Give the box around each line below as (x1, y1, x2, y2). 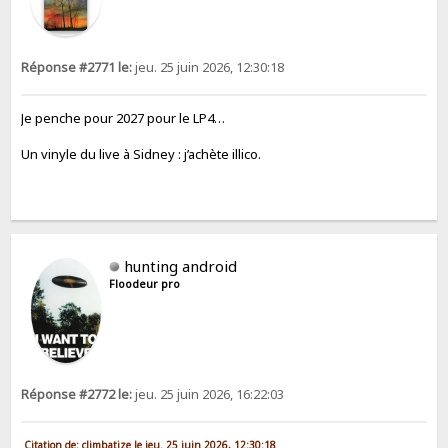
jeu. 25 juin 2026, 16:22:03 (132, 386, 285, 404)
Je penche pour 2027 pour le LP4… (21, 109, 226, 128)
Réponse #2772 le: (21, 386, 133, 404)
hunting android (124, 256, 238, 277)
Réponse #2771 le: (21, 59, 133, 77)
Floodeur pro (109, 277, 181, 292)
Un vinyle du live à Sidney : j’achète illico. (21, 145, 262, 164)
